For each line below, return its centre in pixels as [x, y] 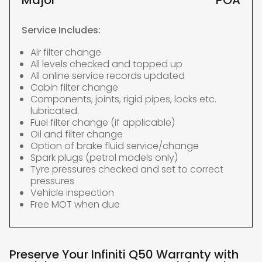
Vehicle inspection [72, 193]
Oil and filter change [77, 134]
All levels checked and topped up [106, 64]
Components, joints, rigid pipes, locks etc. [123, 99]
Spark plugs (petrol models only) [104, 158]
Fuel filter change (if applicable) [103, 123]
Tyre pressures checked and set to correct [127, 169]
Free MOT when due [75, 204]
